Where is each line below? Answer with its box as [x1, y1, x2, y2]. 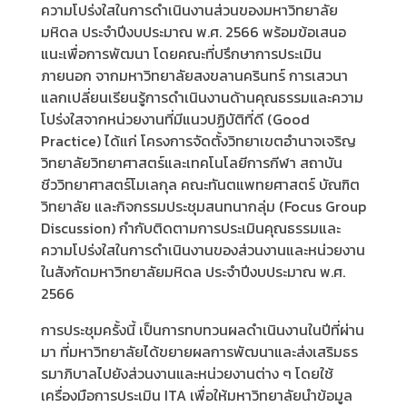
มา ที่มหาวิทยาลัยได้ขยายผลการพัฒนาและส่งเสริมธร [41, 341, 358, 363]
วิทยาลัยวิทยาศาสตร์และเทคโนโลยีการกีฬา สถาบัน [41, 152, 342, 174]
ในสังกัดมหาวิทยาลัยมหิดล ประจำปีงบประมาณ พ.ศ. [41, 261, 345, 283]
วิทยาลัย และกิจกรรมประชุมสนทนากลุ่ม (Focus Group [41, 195, 366, 218]
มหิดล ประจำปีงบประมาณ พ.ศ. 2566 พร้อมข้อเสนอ [41, 21, 346, 44]
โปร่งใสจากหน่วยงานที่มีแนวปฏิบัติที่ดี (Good [41, 108, 310, 131]
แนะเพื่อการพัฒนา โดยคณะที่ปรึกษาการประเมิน [41, 43, 322, 65]
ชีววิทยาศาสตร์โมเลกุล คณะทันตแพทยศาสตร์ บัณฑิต [41, 174, 360, 196]
